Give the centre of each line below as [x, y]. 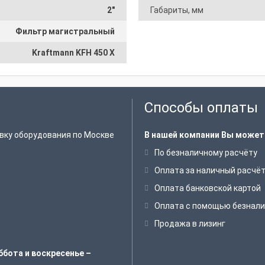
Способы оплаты [201, 108]
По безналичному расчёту [206, 153]
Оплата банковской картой [208, 188]
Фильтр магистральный [65, 31]
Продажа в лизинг [190, 224]
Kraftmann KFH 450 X [73, 53]
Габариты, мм [177, 10]
